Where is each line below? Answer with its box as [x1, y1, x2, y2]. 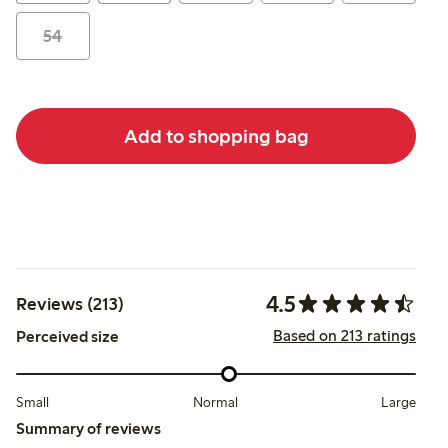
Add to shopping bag [123, 123, 309, 148]
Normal [192, 393, 238, 411]
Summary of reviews [16, 418, 161, 438]
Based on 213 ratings [273, 326, 416, 346]
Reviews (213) [16, 293, 124, 316]
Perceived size [16, 327, 119, 347]
